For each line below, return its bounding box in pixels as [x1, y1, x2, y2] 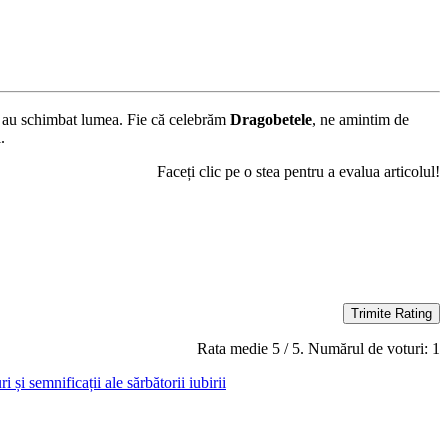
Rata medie [197, 340, 272, 358]
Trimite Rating [351, 306, 432, 322]
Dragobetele [230, 111, 312, 129]
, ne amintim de [312, 111, 409, 129]
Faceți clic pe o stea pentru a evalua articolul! [157, 163, 440, 181]
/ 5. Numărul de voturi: [280, 340, 432, 358]
